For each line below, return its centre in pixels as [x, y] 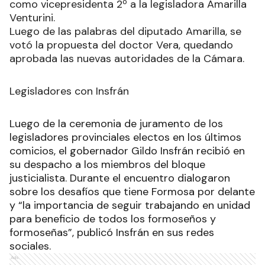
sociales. [30, 246]
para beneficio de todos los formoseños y [113, 219]
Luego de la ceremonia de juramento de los [116, 123]
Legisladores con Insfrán [69, 91]
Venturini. [34, 17]
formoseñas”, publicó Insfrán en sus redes [112, 232]
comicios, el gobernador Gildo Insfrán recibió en [127, 151]
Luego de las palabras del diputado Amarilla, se [125, 31]
